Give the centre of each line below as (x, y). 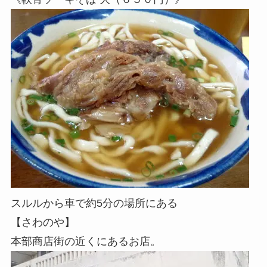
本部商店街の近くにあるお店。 (86, 242)
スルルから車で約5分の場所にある (94, 204)
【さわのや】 (43, 223)
